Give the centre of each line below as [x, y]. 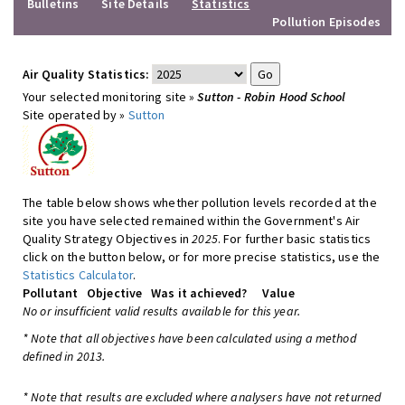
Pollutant [51, 293]
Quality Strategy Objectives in [108, 239]
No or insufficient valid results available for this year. [161, 311]
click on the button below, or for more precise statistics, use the [202, 257]
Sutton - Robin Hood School [272, 97]
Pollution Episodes [326, 22]
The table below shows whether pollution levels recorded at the [200, 202]
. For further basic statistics [294, 239]
